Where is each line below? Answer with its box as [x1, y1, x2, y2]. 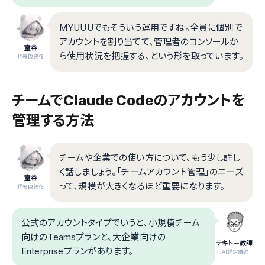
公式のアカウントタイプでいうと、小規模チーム [21, 216, 201, 228]
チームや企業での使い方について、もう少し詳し [59, 151, 241, 163]
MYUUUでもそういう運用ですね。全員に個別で [59, 21, 243, 33]
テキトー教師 [215, 238, 253, 247]
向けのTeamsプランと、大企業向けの [21, 231, 166, 243]
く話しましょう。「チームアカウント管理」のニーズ [59, 166, 243, 177]
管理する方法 [12, 111, 94, 129]
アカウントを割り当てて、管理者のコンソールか [59, 35, 239, 47]
